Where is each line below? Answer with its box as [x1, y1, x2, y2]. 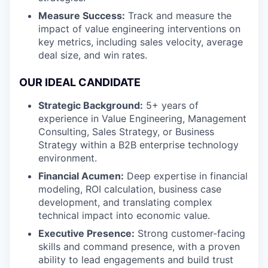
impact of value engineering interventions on [38, 23, 240, 35]
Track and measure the [125, 10, 232, 22]
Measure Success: [38, 10, 125, 22]
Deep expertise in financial [124, 170, 248, 182]
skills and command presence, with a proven [38, 240, 240, 252]
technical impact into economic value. [38, 209, 210, 221]
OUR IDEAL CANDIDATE [19, 76, 141, 89]
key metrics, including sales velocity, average [38, 36, 243, 48]
